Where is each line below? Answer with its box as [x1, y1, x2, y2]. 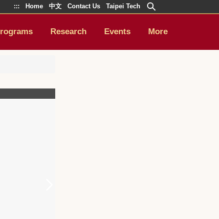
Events [104, 27, 131, 36]
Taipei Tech [106, 2, 140, 10]
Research [50, 27, 87, 36]
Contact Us [67, 2, 100, 10]
